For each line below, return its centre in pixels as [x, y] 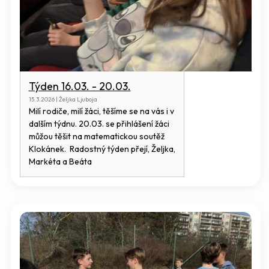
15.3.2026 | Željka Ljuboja [63, 100]
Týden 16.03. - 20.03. [80, 86]
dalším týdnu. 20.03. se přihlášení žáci [99, 124]
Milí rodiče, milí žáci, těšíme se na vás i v [101, 111]
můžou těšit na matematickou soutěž [96, 137]
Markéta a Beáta [60, 162]
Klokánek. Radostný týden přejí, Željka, [102, 149]
